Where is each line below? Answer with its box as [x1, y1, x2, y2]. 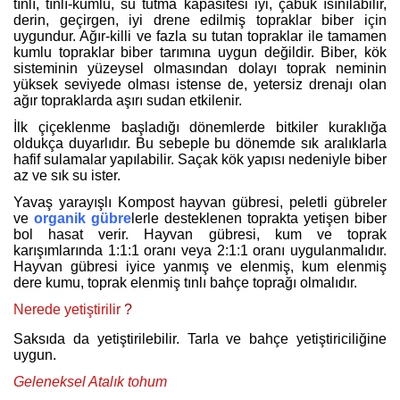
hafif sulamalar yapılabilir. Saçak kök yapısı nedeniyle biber [13, 151, 387, 167]
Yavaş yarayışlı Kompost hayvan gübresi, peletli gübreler [13, 194, 387, 210]
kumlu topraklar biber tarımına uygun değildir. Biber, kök [13, 44, 387, 60]
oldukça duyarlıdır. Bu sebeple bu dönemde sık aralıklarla [13, 135, 387, 151]
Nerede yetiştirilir [13, 301, 124, 317]
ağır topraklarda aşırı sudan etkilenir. [13, 92, 242, 108]
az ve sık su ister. [13, 167, 121, 183]
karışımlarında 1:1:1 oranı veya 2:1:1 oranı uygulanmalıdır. [13, 242, 387, 258]
